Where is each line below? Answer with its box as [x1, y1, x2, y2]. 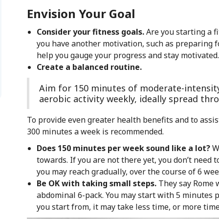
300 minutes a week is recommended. [26, 126, 168, 137]
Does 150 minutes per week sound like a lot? [36, 142, 212, 153]
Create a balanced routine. [36, 61, 142, 72]
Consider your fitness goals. [36, 26, 144, 37]
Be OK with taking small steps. [36, 177, 158, 189]
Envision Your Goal [26, 5, 135, 22]
